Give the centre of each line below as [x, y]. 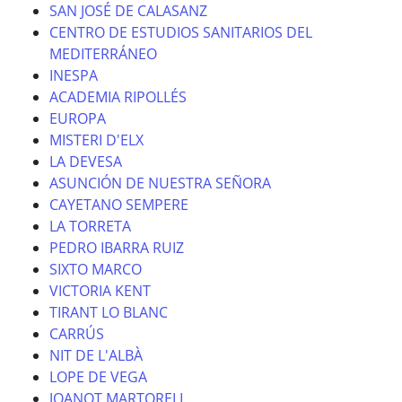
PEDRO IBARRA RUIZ [117, 248]
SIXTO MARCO [96, 269]
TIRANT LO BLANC [109, 312]
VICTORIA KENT [100, 291]
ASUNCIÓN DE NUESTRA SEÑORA [160, 183]
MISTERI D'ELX [96, 140]
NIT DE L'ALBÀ [96, 355]
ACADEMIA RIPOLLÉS [118, 97]
